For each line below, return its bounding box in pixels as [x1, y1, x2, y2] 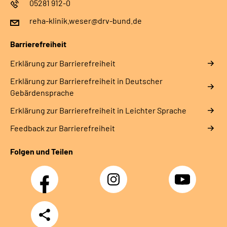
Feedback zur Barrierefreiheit [10, 123, 115, 133]
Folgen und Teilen [10, 146, 73, 157]
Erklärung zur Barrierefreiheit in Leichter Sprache [10, 105, 186, 116]
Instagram [103, 170, 130, 178]
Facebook [34, 170, 61, 178]
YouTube [172, 170, 195, 178]
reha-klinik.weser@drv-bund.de [29, 16, 142, 26]
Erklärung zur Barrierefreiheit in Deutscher [10, 76, 163, 86]
